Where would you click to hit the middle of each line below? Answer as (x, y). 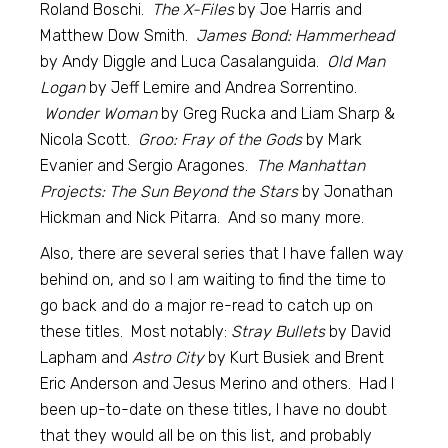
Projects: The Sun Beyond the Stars (169, 191)
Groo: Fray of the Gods (220, 139)
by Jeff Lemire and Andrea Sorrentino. (221, 87)
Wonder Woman (101, 113)
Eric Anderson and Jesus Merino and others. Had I (217, 383)
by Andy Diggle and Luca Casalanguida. (184, 61)
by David (358, 331)
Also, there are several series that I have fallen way (222, 253)
